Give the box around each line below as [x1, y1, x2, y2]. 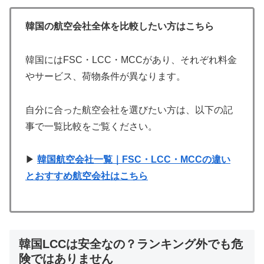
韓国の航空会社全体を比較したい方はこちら [25, 21, 214, 32]
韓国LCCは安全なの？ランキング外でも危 [19, 237, 243, 250]
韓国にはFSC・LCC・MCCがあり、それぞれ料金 [25, 54, 237, 65]
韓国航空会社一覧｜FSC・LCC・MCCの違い [37, 154, 230, 165]
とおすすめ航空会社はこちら [25, 171, 148, 181]
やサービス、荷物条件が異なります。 [25, 71, 186, 81]
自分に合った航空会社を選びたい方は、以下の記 [25, 104, 233, 115]
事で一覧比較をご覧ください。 [25, 121, 157, 131]
